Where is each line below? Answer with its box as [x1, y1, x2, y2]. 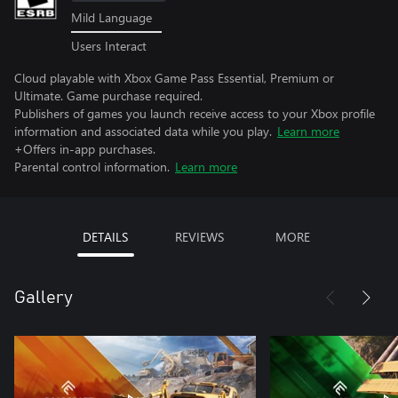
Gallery [14, 288, 73, 306]
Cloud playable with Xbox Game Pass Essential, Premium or [14, 68, 334, 86]
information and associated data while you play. [14, 122, 272, 139]
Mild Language [71, 9, 152, 26]
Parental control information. [14, 157, 170, 175]
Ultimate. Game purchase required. [14, 86, 203, 104]
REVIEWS [174, 227, 224, 245]
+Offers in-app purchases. [14, 139, 155, 157]
